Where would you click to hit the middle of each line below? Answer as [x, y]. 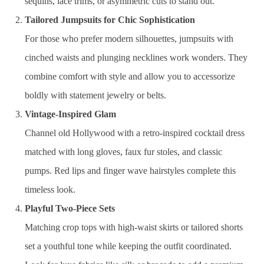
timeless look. [50, 189]
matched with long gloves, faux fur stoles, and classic [124, 152]
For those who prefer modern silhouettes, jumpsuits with [129, 39]
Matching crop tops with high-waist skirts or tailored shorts [134, 227]
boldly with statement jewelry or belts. [96, 95]
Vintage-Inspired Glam [71, 114]
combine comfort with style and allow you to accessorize [130, 76]
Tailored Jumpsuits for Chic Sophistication [110, 20]
